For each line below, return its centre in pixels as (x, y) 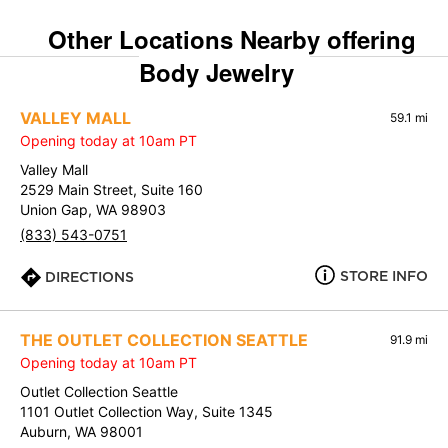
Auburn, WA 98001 (81, 432)
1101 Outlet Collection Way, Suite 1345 (146, 412)
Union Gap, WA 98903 (93, 210)
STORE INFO (384, 276)
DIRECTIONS (89, 277)
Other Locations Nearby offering (232, 39)
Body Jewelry (216, 72)
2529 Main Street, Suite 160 (111, 190)
